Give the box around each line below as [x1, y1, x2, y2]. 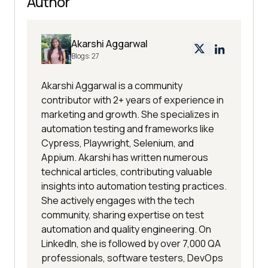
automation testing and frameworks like [41, 122, 214, 136]
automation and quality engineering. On [41, 223, 211, 236]
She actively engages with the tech [41, 194, 194, 208]
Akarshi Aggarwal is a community [41, 79, 182, 93]
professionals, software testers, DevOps [41, 251, 223, 265]
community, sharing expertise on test [41, 208, 204, 222]
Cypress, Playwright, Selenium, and [41, 136, 194, 150]
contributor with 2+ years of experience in [41, 93, 224, 107]
